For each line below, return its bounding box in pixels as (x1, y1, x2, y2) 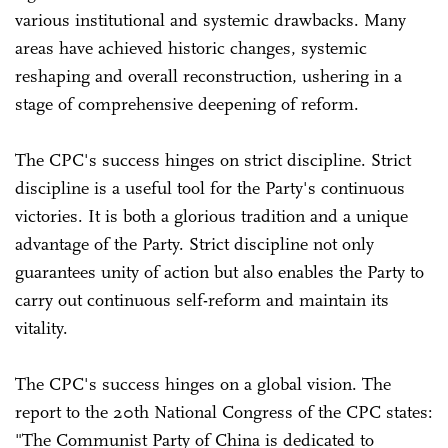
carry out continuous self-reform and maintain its (15, 288, 389, 311)
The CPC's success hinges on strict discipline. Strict (15, 148, 411, 171)
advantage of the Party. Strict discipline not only (15, 232, 374, 255)
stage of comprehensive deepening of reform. (15, 92, 359, 115)
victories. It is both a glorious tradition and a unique (15, 204, 408, 227)
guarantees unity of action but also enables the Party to (15, 260, 424, 283)
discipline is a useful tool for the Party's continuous (15, 176, 405, 199)
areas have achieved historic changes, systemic (15, 36, 367, 59)
